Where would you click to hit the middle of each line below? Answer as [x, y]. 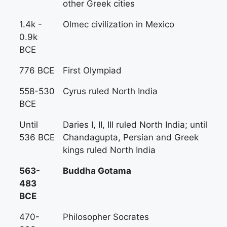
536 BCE [37, 137]
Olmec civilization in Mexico [119, 24]
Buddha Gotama [97, 171]
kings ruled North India [109, 150]
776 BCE [37, 70]
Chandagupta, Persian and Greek [131, 137]
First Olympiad [92, 70]
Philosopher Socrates [106, 217]
